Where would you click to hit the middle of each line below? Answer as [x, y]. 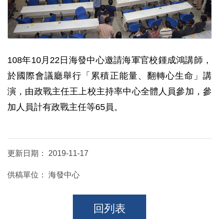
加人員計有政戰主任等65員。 [65, 107]
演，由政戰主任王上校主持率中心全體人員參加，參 [109, 91]
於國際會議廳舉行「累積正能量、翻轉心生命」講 [109, 76]
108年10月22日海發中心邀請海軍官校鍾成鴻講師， [109, 60]
